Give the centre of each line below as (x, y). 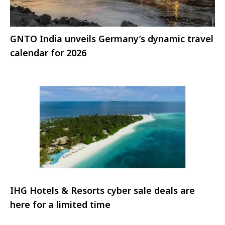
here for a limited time (60, 204)
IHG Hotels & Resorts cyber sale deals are (102, 190)
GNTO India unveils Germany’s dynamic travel (112, 39)
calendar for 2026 (48, 53)
